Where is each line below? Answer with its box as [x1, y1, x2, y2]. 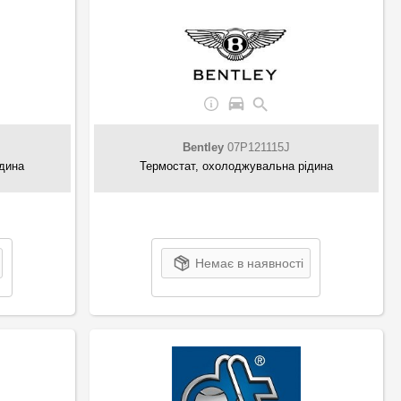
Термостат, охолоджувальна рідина [139, 158, 333, 173]
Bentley [182, 140, 224, 154]
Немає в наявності [195, 255, 304, 270]
